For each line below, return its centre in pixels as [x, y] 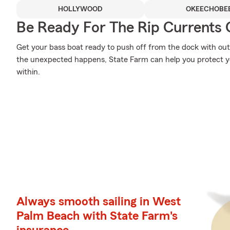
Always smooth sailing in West [99, 202]
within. [28, 72]
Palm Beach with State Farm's [97, 216]
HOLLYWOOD [80, 9]
